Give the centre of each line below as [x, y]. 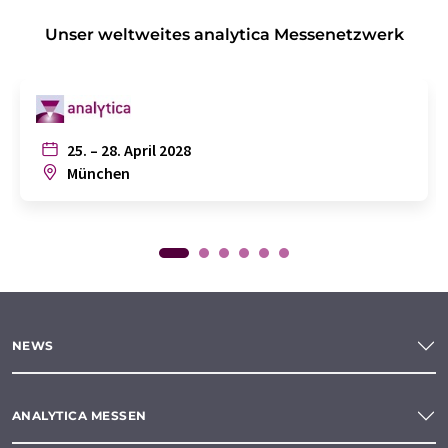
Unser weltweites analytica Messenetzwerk [224, 34]
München [97, 172]
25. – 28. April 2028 [127, 149]
